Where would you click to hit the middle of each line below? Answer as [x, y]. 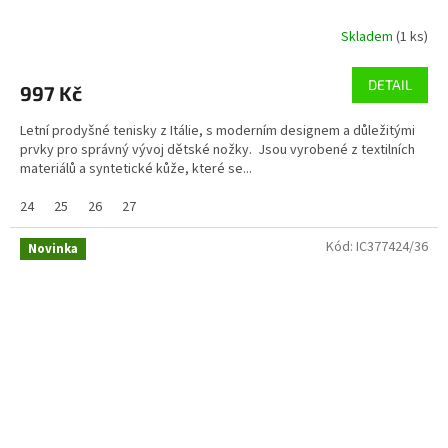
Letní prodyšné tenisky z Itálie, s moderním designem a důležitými [217, 130]
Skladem [368, 37]
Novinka [53, 248]
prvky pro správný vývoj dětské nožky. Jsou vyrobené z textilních [217, 149]
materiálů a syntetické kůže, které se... [136, 168]
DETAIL [390, 84]
